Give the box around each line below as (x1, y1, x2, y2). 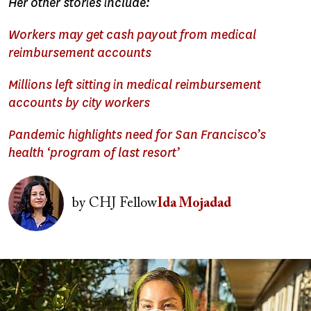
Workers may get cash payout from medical (8, 26, 256, 43)
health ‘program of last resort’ (8, 144, 180, 161)
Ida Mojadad (157, 196, 231, 210)
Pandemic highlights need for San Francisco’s (8, 126, 266, 143)
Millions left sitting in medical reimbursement (8, 76, 261, 93)
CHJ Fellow (85, 196, 157, 210)
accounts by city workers (8, 94, 150, 111)
